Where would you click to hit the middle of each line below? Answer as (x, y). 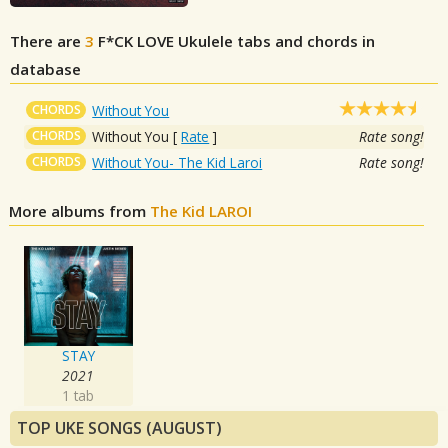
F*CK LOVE (138, 41)
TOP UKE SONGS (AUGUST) (119, 428)
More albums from (80, 211)
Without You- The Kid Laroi (177, 163)
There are (47, 41)
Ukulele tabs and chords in (276, 41)
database (45, 69)
